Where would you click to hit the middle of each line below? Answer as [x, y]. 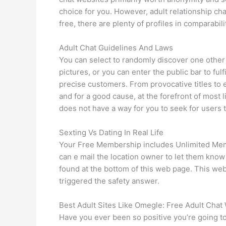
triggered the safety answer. [109, 181]
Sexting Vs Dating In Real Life [111, 132]
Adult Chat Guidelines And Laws [116, 47]
